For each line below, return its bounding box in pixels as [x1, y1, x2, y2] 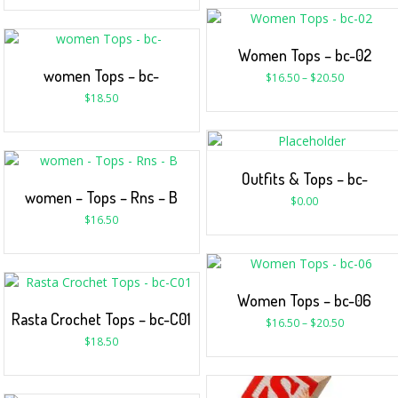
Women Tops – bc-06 [237, 291, 372, 311]
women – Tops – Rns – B [25, 187, 179, 207]
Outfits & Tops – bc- [241, 169, 368, 189]
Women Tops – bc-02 [237, 45, 371, 66]
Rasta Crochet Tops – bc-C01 [12, 308, 192, 329]
